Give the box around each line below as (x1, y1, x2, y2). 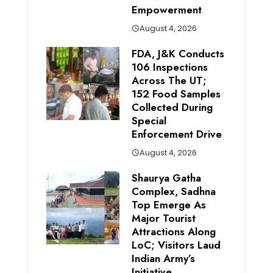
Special (131, 113, 166, 128)
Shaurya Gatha (131, 170, 201, 185)
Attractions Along (131, 224, 216, 239)
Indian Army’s (131, 250, 195, 266)
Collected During (131, 99, 213, 115)
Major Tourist (131, 210, 196, 225)
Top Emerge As (131, 197, 206, 212)
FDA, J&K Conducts (131, 46, 224, 61)
